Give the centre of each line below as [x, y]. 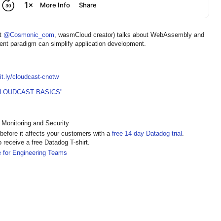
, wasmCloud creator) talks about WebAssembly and [129, 35]
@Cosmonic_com [29, 35]
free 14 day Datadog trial [147, 134]
